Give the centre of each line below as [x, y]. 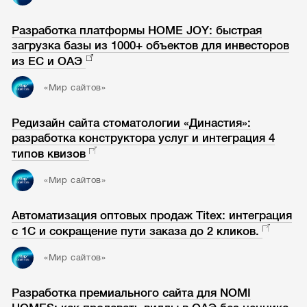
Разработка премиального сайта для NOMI [132, 293]
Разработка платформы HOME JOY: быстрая [137, 30]
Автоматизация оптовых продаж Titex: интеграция [152, 216]
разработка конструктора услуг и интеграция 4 [144, 138]
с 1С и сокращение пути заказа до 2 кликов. [136, 232]
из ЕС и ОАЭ [47, 61]
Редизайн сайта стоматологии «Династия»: [132, 123]
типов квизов [49, 153]
